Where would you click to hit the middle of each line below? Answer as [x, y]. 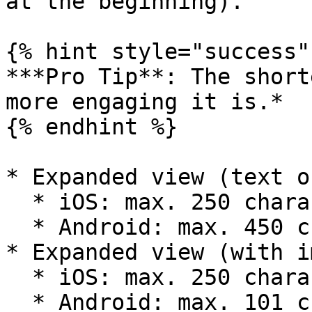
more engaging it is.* [145, 102]
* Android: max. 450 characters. [19, 227]
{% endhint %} [92, 127]
